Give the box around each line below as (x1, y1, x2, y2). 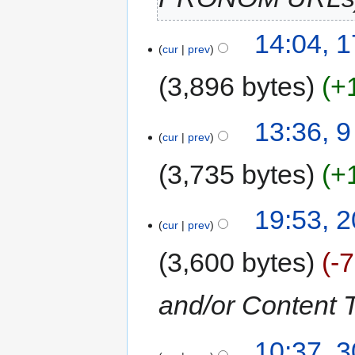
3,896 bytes (167, 71, 307, 101)
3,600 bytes (167, 247, 307, 278)
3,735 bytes (167, 159, 307, 189)
